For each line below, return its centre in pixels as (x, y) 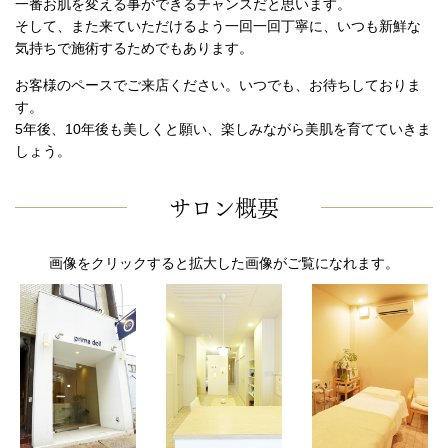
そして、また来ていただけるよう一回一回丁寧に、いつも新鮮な (218, 25)
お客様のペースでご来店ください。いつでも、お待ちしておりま (218, 84)
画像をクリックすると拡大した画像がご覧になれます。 (224, 262)
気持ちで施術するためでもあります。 (134, 47)
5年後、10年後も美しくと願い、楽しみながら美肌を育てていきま (223, 128)
